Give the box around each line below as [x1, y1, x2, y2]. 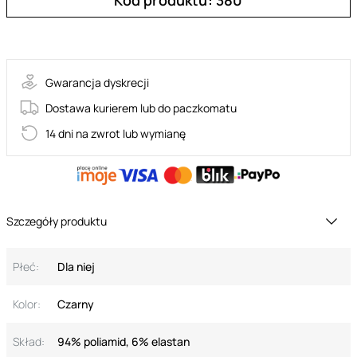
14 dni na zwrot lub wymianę [45, 125, 186, 141]
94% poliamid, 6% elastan [57, 334, 190, 349]
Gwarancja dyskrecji [45, 74, 149, 90]
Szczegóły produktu [6, 214, 107, 229]
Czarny [57, 296, 94, 312]
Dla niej [57, 259, 95, 274]
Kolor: [13, 296, 41, 312]
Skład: [13, 334, 45, 349]
